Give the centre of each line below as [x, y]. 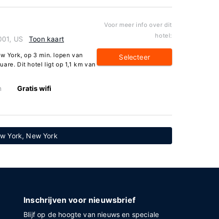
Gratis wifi [34, 88]
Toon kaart [46, 39]
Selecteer [134, 57]
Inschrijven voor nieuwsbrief [79, 200]
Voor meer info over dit [138, 25]
